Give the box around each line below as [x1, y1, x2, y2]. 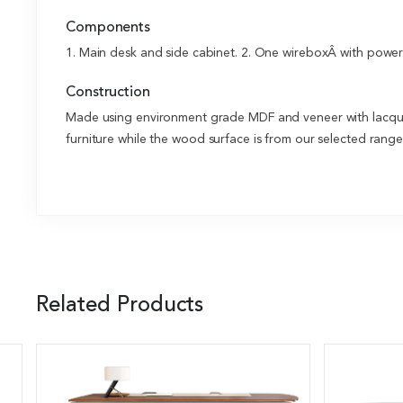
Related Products [36, 295, 203, 318]
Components [66, 21, 150, 36]
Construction [66, 85, 150, 101]
